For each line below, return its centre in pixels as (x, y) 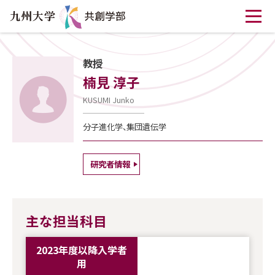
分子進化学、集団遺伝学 (125, 127)
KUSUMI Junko (109, 99)
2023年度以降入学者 (81, 250)
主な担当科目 (66, 220)
